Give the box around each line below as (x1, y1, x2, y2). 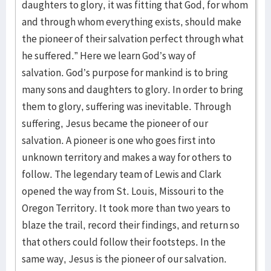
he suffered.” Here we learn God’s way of (22, 49, 196, 62)
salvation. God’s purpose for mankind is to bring (22, 66, 228, 79)
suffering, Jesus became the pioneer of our (22, 117, 208, 130)
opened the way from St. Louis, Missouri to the (22, 184, 224, 198)
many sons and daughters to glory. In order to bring (22, 83, 243, 96)
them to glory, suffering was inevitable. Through (22, 100, 231, 113)
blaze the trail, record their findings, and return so (22, 218, 240, 232)
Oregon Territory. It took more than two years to (22, 201, 230, 215)
